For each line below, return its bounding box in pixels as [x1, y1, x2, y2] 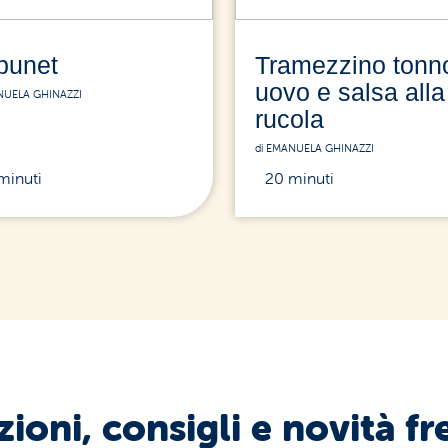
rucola [254, 105, 324, 133]
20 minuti [264, 167, 334, 188]
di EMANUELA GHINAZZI [254, 140, 374, 155]
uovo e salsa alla [254, 78, 445, 106]
